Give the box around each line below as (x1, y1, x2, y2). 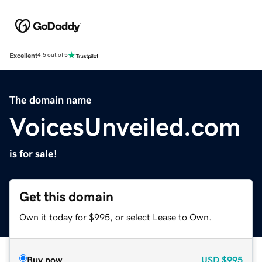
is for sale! (9, 148, 57, 159)
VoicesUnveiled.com (9, 113, 241, 140)
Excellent (9, 51, 37, 59)
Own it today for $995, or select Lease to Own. (19, 212, 212, 222)
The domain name (9, 94, 92, 105)
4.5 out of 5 (37, 52, 68, 58)
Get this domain (19, 189, 113, 204)
